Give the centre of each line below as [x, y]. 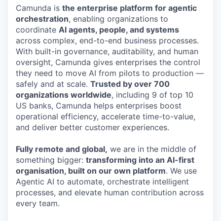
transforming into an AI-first [140, 160]
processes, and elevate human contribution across [110, 192]
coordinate [37, 30]
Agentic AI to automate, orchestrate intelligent [102, 182]
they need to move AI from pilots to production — [110, 73]
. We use [181, 171]
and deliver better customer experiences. [92, 127]
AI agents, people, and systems [119, 30]
